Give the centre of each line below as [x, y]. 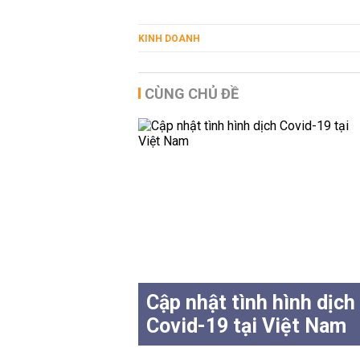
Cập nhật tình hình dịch [251, 303]
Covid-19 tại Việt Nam [246, 326]
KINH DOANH [169, 38]
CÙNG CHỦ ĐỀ [192, 94]
